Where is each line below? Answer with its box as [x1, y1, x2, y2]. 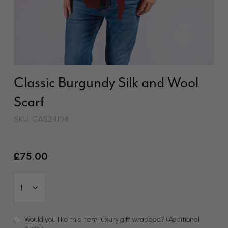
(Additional [166, 215, 199, 224]
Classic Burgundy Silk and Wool [14, 75, 198, 91]
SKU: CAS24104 [14, 114, 69, 124]
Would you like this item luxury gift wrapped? [24, 215, 166, 224]
